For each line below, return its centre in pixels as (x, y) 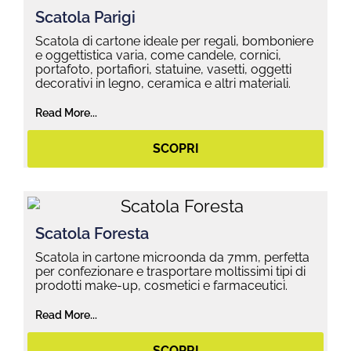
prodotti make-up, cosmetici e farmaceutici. (161, 285)
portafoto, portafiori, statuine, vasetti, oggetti (163, 69)
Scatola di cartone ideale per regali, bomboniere (174, 41)
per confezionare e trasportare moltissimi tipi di (170, 271)
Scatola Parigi (85, 17)
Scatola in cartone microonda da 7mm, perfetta (172, 257)
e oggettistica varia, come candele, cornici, (158, 55)
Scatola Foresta (92, 233)
